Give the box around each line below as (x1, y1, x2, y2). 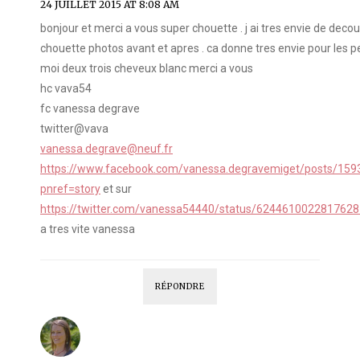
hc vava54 (40, 82, 92, 96)
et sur (100, 182, 132, 196)
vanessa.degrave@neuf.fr (40, 142, 173, 156)
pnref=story (40, 182, 100, 196)
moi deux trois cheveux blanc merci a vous (40, 62, 253, 76)
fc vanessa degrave (40, 102, 140, 116)
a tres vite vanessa (40, 223, 135, 236)
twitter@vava (40, 122, 108, 136)
